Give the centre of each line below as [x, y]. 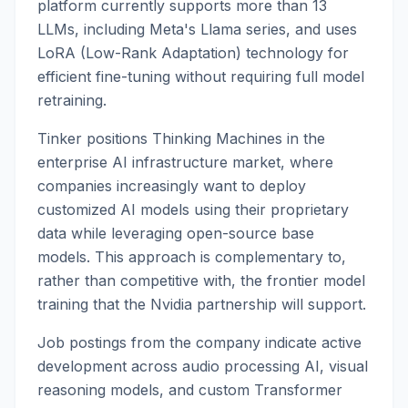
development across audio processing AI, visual [203, 366]
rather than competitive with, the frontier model [201, 280]
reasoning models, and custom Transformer [190, 390]
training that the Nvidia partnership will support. [202, 304]
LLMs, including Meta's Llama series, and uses [197, 29]
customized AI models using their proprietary [193, 209]
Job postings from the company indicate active [199, 342]
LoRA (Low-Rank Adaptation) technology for [193, 53]
